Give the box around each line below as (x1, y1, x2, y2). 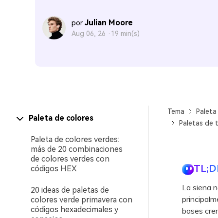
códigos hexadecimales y (31, 205, 118, 214)
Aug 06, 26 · (72, 30, 111, 37)
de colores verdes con (31, 154, 109, 163)
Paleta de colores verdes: (31, 135, 119, 144)
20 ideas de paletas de (31, 185, 109, 195)
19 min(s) (111, 30, 140, 37)
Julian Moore (85, 18, 133, 27)
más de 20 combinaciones (31, 145, 123, 154)
